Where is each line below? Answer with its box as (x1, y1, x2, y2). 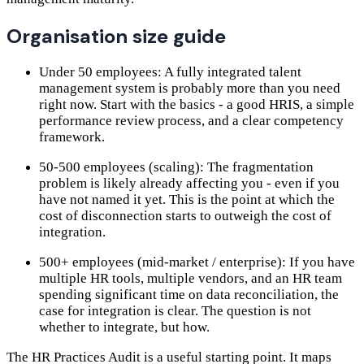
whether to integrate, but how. (39, 319, 210, 336)
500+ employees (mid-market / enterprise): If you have (39, 254, 355, 271)
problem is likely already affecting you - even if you (39, 175, 340, 192)
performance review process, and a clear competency (39, 113, 344, 129)
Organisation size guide (6, 23, 226, 49)
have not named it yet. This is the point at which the (39, 192, 335, 208)
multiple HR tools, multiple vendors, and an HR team (39, 271, 342, 287)
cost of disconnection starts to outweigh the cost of (39, 208, 331, 224)
